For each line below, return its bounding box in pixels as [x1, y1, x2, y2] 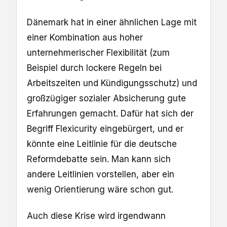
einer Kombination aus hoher [27, 32, 143, 43]
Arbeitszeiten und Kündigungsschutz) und [27, 78, 197, 88]
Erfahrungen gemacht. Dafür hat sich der [27, 108, 194, 119]
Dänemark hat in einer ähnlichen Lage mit [27, 17, 197, 27]
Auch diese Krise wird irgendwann [27, 210, 166, 221]
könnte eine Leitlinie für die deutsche [27, 138, 177, 149]
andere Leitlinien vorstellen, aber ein [27, 169, 174, 179]
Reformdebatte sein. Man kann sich [27, 154, 171, 164]
